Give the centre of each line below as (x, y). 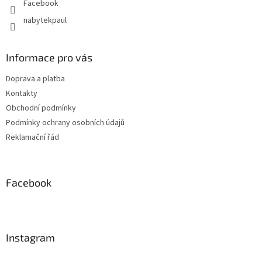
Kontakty (22, 94)
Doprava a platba (35, 79)
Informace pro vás (49, 58)
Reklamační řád (32, 138)
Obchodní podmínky (41, 108)
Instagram (30, 238)
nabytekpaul (45, 21)
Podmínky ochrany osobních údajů (65, 123)
